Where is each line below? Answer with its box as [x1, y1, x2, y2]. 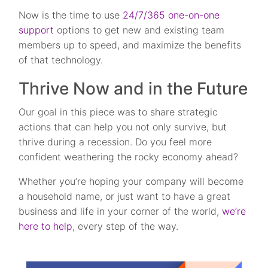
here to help [19, 220, 73, 233]
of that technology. [19, 54, 103, 66]
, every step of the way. [72, 220, 179, 233]
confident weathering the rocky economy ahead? [19, 151, 239, 163]
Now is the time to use [19, 9, 123, 22]
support [19, 24, 54, 36]
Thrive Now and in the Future [19, 78, 248, 99]
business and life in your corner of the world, [19, 205, 223, 218]
